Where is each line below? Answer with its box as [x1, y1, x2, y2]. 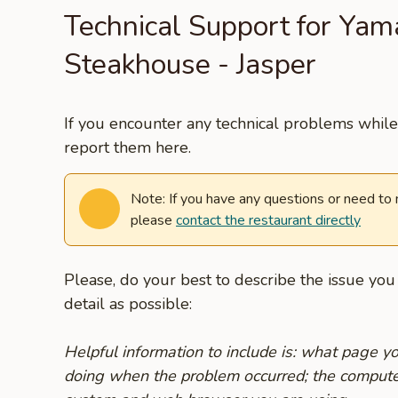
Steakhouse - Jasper [64, 45, 316, 84]
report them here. [64, 137, 191, 158]
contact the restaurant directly [176, 211, 361, 230]
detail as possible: [64, 293, 192, 314]
